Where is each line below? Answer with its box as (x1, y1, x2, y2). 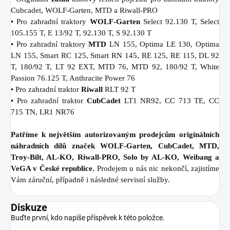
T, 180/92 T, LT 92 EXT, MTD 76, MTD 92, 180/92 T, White (11, 62, 219, 71)
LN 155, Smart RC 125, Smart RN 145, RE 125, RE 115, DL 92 (11, 51, 219, 60)
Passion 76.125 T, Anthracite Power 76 (11, 73, 135, 82)
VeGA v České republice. (11, 164, 97, 172)
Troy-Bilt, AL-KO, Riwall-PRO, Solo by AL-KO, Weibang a (11, 152, 219, 161)
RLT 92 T (105, 85, 136, 93)
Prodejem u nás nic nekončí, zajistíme (97, 164, 220, 172)
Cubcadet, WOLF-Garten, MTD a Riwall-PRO (11, 6, 160, 14)
